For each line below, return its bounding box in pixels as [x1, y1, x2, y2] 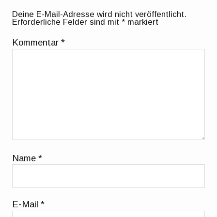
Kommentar [12, 37, 62, 47]
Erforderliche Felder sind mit [12, 17, 122, 27]
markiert [125, 17, 159, 27]
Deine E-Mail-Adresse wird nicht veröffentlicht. [12, 9, 187, 19]
